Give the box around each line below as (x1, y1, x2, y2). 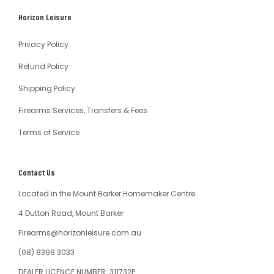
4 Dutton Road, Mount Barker (18, 208, 124, 219)
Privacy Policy (18, 39, 68, 50)
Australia (80, 13, 117, 26)
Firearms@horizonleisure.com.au (18, 228, 141, 239)
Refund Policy (18, 61, 68, 72)
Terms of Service (18, 127, 80, 138)
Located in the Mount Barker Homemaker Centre (18, 188, 195, 199)
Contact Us (18, 167, 55, 178)
